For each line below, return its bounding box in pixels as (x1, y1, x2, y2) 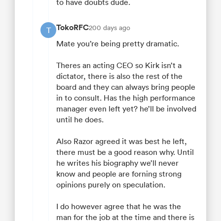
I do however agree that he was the (56, 201, 181, 212)
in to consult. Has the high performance (56, 93, 195, 103)
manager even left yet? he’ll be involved (56, 104, 196, 114)
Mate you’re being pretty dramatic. (56, 38, 179, 49)
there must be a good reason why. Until (56, 147, 194, 157)
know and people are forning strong (56, 169, 182, 179)
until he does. (56, 114, 104, 125)
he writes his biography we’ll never (56, 158, 179, 168)
